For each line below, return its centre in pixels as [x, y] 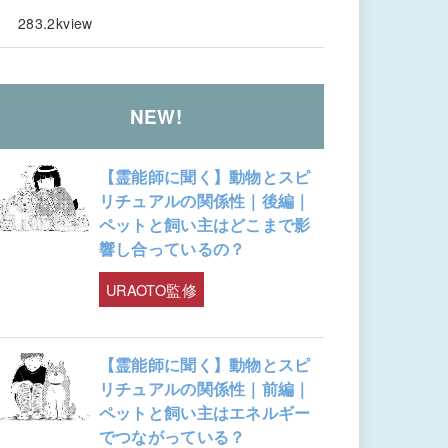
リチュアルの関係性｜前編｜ [204, 388]
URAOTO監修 [151, 290]
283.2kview [55, 22]
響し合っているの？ [172, 249]
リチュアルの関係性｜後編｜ [204, 201]
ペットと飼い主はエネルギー [204, 412]
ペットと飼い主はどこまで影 [204, 225]
